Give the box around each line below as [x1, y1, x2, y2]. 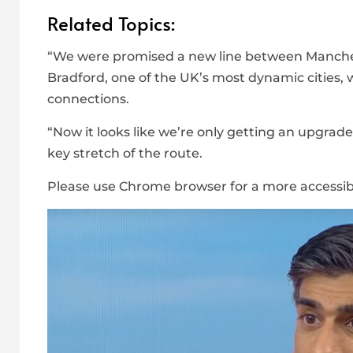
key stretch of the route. [47, 146, 203, 162]
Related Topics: [47, 10, 175, 37]
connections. [47, 91, 129, 107]
